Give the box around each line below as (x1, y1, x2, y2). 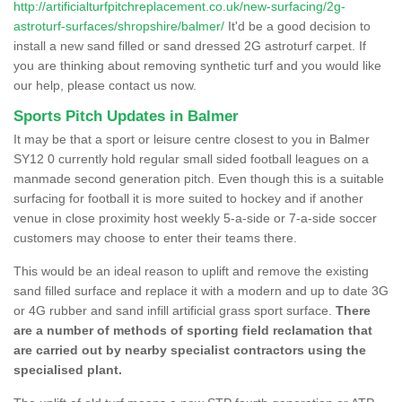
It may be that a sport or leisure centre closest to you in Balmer (13, 131, 370, 146)
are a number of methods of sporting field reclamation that (13, 322, 372, 337)
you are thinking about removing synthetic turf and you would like (13, 57, 381, 73)
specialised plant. (13, 362, 122, 377)
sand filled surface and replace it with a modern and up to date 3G (13, 283, 389, 298)
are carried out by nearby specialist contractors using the (13, 342, 366, 357)
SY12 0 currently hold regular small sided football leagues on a (13, 151, 369, 166)
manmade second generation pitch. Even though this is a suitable (13, 170, 384, 186)
